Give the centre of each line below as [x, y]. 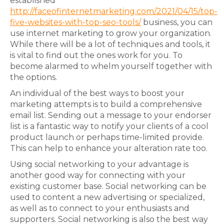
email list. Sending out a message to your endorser [111, 115]
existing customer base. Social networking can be [108, 186]
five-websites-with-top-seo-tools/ [75, 22]
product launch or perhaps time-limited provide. [107, 137]
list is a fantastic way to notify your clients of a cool [109, 126]
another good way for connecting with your [98, 175]
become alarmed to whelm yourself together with [111, 66]
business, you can [177, 22]
